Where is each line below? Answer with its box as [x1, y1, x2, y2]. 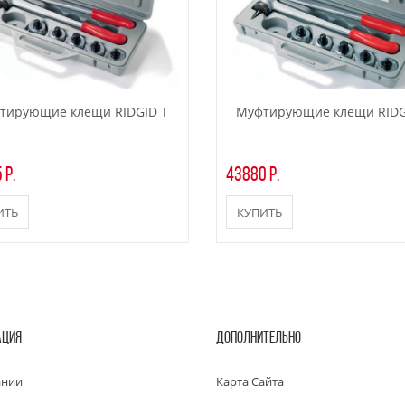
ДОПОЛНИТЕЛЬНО [216, 330, 301, 348]
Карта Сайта [216, 373, 284, 391]
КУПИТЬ [236, 204, 282, 221]
